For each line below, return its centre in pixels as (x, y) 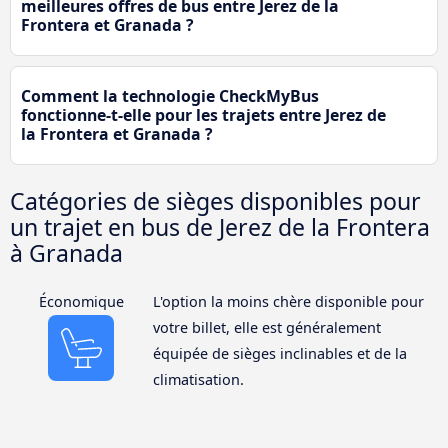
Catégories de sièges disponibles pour (215, 201)
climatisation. (198, 380)
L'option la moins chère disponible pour (288, 302)
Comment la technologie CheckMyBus (170, 96)
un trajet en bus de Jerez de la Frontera (220, 227)
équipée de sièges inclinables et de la (279, 354)
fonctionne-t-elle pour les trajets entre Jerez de (203, 115)
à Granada (66, 253)
